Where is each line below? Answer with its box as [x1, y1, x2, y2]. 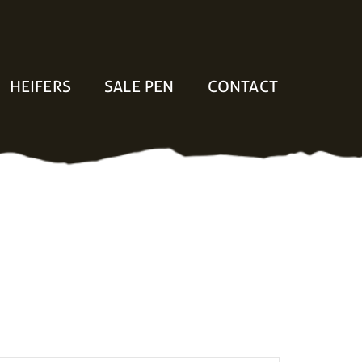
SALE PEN [103, 75, 175, 97]
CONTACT [207, 75, 278, 97]
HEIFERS [9, 75, 71, 97]
